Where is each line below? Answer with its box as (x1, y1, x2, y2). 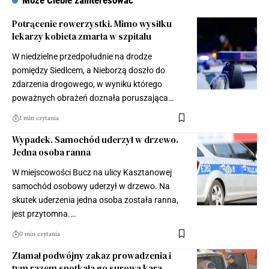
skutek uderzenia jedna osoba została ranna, (12, 195, 178, 205)
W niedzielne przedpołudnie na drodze (12, 51, 152, 61)
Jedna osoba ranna (12, 145, 91, 159)
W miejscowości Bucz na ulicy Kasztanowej (12, 167, 172, 177)
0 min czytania (19, 229, 60, 238)
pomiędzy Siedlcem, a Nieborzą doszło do (12, 65, 165, 75)
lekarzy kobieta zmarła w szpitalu (12, 29, 151, 43)
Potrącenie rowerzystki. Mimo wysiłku (12, 17, 172, 30)
